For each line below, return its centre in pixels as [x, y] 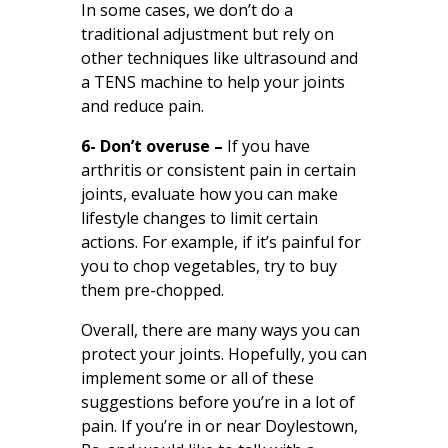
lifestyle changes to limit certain [199, 217]
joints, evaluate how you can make [209, 193]
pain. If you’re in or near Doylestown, [219, 425]
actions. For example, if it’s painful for [220, 241]
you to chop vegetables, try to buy [208, 265]
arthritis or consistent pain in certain [218, 169]
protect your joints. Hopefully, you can [223, 353]
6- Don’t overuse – [153, 145]
